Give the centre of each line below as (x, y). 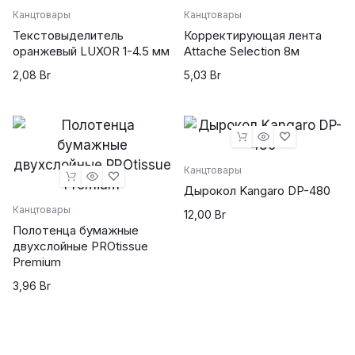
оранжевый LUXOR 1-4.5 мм (91, 51)
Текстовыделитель (68, 35)
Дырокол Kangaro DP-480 (257, 191)
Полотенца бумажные (76, 230)
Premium (37, 262)
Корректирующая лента (253, 35)
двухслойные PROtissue (80, 246)
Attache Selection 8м (242, 51)
